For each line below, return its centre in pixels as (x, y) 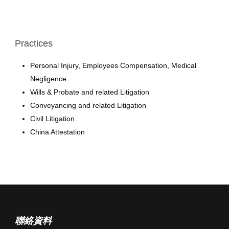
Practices (34, 43)
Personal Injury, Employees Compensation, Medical (113, 65)
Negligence (48, 78)
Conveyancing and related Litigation (88, 105)
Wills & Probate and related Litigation (90, 92)
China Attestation (58, 132)
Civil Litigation (52, 118)
